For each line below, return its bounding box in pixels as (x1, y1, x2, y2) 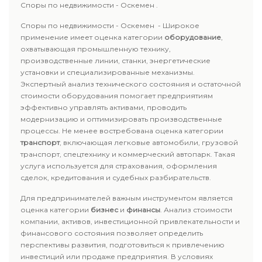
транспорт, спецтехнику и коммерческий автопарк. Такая (20, 150, 235, 158)
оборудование (164, 33, 221, 42)
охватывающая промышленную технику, (20, 44, 171, 53)
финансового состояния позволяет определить (20, 229, 203, 237)
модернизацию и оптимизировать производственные (20, 115, 222, 123)
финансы (126, 205, 160, 214)
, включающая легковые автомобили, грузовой (60, 138, 238, 147)
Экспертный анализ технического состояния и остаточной (20, 80, 241, 88)
